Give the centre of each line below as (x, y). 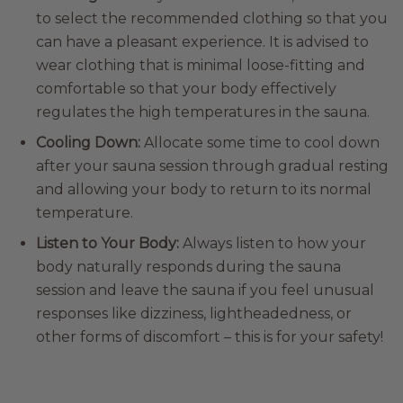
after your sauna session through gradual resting (212, 166)
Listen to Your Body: (107, 243)
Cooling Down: (90, 143)
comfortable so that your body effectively (186, 89)
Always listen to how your (273, 243)
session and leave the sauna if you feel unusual (205, 290)
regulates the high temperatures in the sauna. (205, 112)
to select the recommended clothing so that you (212, 18)
